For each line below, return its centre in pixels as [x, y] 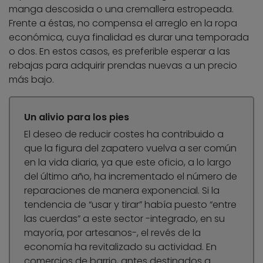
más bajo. [31, 80]
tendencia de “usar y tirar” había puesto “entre [130, 205]
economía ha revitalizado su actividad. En [120, 247]
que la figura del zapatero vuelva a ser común [130, 149]
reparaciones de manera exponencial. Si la [122, 191]
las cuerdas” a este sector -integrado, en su [124, 219]
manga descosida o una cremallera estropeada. [121, 9]
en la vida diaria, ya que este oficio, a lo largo [128, 163]
